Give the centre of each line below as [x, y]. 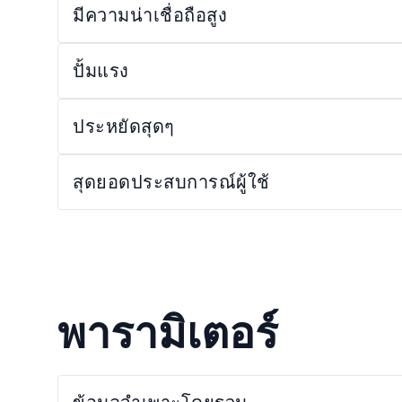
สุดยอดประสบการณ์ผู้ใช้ [171, 182]
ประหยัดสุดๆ [124, 126]
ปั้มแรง [101, 70]
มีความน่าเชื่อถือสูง [150, 15]
